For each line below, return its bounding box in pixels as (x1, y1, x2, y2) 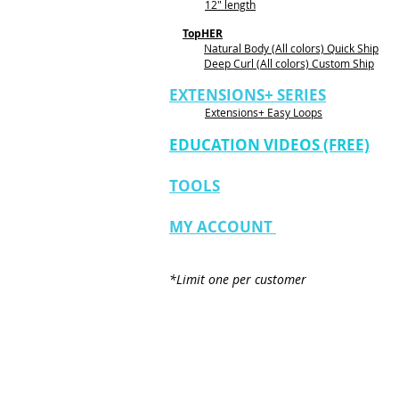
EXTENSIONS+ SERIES (169, 85, 326, 105)
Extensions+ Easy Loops (205, 105, 322, 119)
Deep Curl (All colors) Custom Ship (204, 56, 374, 70)
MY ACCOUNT (169, 216, 273, 237)
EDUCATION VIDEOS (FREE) (169, 134, 370, 155)
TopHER (183, 26, 223, 41)
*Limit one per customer (169, 271, 306, 288)
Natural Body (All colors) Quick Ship (204, 41, 379, 55)
